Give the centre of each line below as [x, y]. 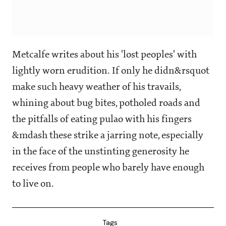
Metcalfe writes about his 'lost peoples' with [104, 55]
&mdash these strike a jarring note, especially [108, 136]
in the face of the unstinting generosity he [101, 152]
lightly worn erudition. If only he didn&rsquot [111, 71]
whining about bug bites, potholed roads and [106, 104]
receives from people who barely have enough [108, 168]
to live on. [33, 184]
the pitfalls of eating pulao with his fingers [102, 120]
